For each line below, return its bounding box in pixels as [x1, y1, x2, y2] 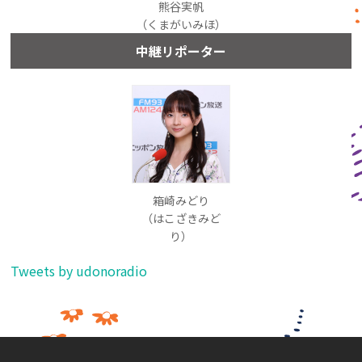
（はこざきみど [141, 209, 221, 226]
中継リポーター [135, 41, 226, 61]
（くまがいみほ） [135, 16, 226, 33]
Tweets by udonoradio [11, 260, 148, 280]
